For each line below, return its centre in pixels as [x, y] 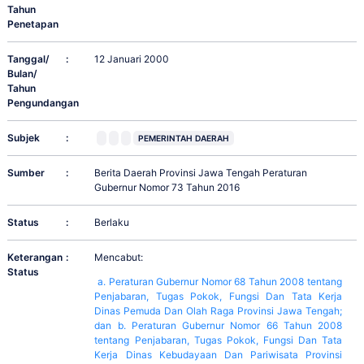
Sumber [26, 173]
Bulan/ [22, 74]
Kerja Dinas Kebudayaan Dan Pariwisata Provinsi [218, 355]
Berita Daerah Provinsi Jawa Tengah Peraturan [201, 173]
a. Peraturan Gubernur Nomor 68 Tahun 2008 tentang [220, 282]
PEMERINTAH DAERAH [184, 139]
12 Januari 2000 [132, 59]
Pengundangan [43, 103]
